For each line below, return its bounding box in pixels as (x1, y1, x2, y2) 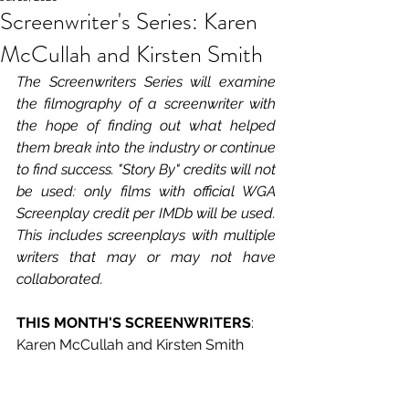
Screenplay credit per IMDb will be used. (16, 204, 276, 222)
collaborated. (16, 270, 103, 288)
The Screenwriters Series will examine (16, 73, 276, 90)
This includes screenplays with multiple (16, 226, 276, 244)
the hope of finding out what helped (16, 117, 276, 134)
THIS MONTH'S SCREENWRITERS (16, 314, 251, 331)
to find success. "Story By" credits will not (16, 161, 276, 178)
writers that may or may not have (16, 248, 276, 266)
